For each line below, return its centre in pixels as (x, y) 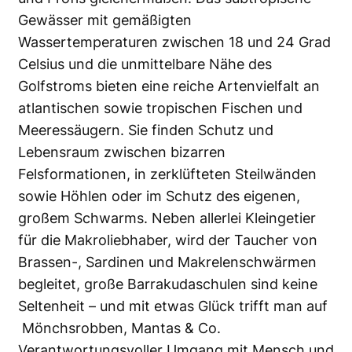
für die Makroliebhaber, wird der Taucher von (168, 240)
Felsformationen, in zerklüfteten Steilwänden (167, 174)
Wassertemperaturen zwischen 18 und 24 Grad (174, 42)
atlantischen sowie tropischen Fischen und (160, 108)
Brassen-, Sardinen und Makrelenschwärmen (167, 262)
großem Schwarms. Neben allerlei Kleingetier (167, 218)
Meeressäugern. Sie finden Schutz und (146, 130)
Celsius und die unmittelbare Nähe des (145, 64)
